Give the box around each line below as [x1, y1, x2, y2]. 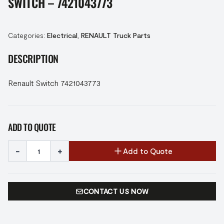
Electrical [47, 31, 77, 39]
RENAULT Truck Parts [81, 31, 150, 39]
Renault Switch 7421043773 [8, 78, 100, 87]
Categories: [8, 31, 47, 39]
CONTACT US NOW [83, 187, 149, 195]
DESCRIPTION [8, 51, 58, 66]
